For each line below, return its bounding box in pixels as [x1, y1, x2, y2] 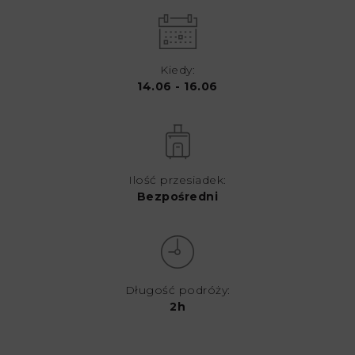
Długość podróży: [124, 283, 231, 298]
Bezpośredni [136, 189, 219, 204]
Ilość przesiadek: [128, 173, 227, 188]
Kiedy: [160, 63, 195, 78]
